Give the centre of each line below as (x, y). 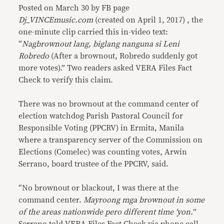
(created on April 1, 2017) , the (148, 20)
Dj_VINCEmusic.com (56, 20)
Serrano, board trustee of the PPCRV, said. (94, 164)
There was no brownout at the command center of (109, 104)
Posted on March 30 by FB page (74, 8)
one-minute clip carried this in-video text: (93, 32)
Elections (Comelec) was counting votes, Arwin (103, 152)
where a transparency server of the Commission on (111, 140)
